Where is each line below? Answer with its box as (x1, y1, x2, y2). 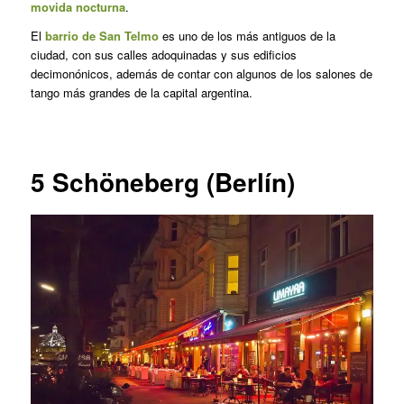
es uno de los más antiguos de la (158, 26, 335, 44)
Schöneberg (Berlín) (51, 163, 295, 201)
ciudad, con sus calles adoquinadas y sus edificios (30, 45, 297, 63)
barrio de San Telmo (44, 26, 159, 44)
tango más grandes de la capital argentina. (30, 83, 252, 101)
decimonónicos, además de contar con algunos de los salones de (30, 64, 372, 82)
